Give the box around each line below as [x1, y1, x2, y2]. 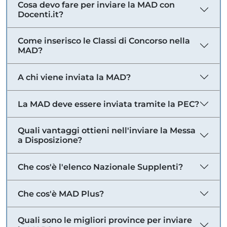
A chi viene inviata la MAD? [18, 72, 131, 82]
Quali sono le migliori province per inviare [18, 215, 192, 225]
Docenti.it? [18, 10, 63, 19]
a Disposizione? [18, 135, 82, 145]
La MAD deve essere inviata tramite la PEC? [18, 99, 199, 109]
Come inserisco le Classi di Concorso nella [18, 36, 190, 46]
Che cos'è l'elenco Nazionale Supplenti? [18, 162, 183, 172]
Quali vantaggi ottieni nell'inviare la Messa [18, 126, 196, 135]
